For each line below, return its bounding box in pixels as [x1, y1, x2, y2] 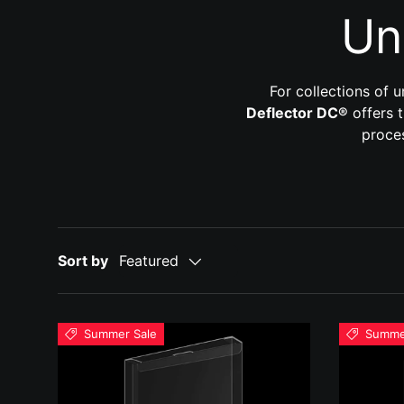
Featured [119, 252, 179, 271]
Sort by [58, 251, 108, 270]
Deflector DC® [246, 103, 349, 122]
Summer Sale [83, 326, 157, 341]
